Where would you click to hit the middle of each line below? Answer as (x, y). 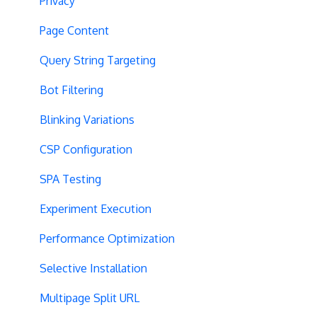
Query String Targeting (98, 60)
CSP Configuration (86, 149)
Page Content (74, 30)
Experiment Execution (96, 208)
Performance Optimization (107, 238)
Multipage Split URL (90, 298)
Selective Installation (93, 268)
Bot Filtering (71, 90)
